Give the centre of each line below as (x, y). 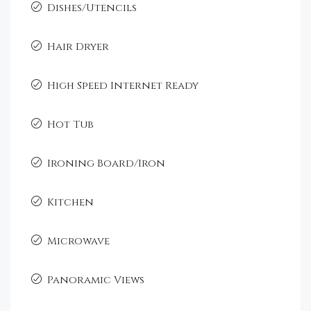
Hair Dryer (78, 47)
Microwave (78, 241)
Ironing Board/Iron (106, 163)
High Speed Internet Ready (123, 85)
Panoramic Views (96, 280)
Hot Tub (70, 124)
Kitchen (70, 202)
